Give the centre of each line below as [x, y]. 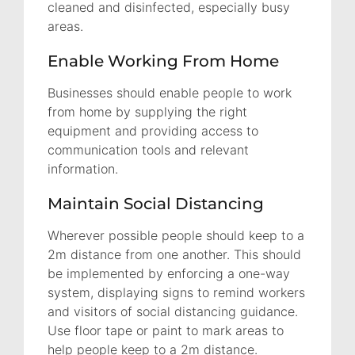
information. [83, 168]
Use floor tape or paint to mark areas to [166, 330]
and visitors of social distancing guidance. [175, 311]
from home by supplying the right [147, 111]
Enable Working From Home [163, 61]
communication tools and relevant [148, 149]
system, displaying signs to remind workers [176, 292]
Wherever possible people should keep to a [176, 235]
